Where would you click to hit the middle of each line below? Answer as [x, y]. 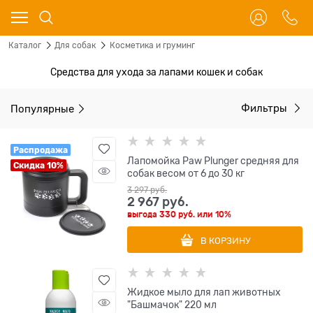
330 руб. [177, 214]
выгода [144, 214]
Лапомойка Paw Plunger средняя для [155, 161]
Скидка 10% [38, 165]
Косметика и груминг [152, 45]
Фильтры [265, 108]
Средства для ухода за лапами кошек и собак [156, 72]
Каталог [25, 45]
